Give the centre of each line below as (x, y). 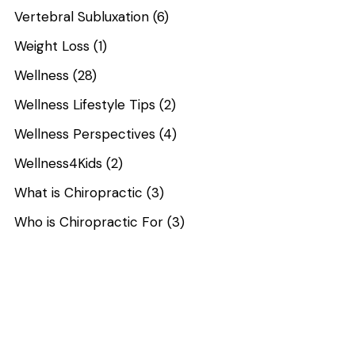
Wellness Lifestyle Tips (85, 104)
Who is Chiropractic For (89, 221)
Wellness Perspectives (85, 134)
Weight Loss (52, 46)
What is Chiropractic (79, 192)
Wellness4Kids (59, 163)
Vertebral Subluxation (82, 16)
